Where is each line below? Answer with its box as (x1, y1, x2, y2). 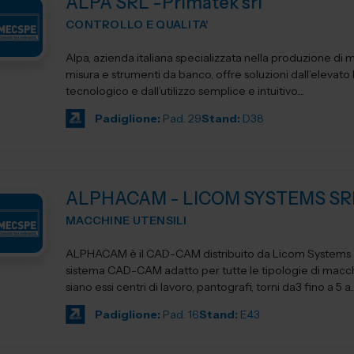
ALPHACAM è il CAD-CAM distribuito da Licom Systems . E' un (66, 247, 203, 261)
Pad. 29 (163, 111, 201, 126)
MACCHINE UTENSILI (66, 213, 187, 228)
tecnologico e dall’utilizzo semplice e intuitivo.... (66, 84, 304, 98)
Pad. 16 (163, 307, 199, 322)
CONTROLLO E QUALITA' (66, 17, 209, 32)
